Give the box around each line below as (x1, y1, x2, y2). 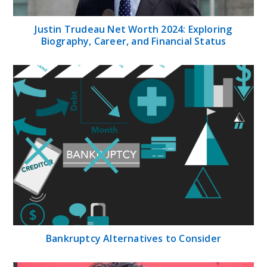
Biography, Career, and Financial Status (41, 35, 226, 48)
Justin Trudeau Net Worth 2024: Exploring (35, 23, 232, 36)
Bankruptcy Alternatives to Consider (46, 231, 221, 245)
